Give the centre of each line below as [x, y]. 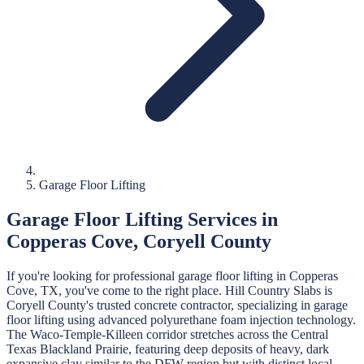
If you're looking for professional [91, 275]
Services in [230, 219]
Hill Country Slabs [273, 290]
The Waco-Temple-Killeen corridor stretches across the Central [167, 334]
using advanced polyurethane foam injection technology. [210, 319]
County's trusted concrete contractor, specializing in [178, 305]
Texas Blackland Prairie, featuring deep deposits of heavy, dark [168, 349]
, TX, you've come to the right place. [130, 290]
